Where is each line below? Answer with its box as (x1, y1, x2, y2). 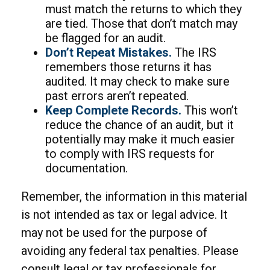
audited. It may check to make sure (45, 74, 230, 89)
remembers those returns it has (45, 60, 212, 75)
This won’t (181, 103, 238, 118)
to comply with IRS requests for (45, 146, 215, 162)
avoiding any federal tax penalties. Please (21, 243, 239, 259)
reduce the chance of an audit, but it (45, 118, 234, 133)
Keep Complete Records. (45, 103, 181, 118)
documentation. (45, 161, 128, 176)
